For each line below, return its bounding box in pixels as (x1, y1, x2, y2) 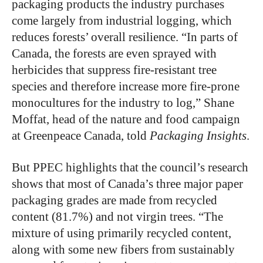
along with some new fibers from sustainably (12, 242, 235, 257)
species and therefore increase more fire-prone (12, 79, 240, 93)
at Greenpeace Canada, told (12, 129, 150, 143)
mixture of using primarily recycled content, (12, 226, 231, 240)
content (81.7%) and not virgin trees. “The (12, 210, 223, 224)
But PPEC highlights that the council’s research (12, 160, 248, 174)
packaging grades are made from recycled (12, 193, 217, 207)
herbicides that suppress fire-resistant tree (12, 63, 217, 77)
